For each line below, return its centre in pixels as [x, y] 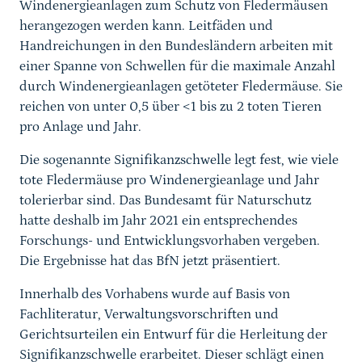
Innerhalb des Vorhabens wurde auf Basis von [155, 295]
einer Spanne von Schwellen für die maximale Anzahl [177, 67]
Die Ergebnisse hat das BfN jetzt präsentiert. [150, 261]
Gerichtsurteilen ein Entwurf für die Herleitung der [173, 335]
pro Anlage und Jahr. [80, 127]
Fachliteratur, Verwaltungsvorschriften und [149, 315]
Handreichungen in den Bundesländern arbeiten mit [176, 46]
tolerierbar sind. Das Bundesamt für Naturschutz [165, 201]
